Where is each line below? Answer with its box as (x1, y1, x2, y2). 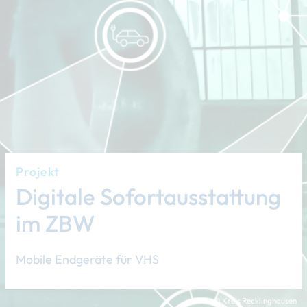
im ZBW (15, 209, 95, 238)
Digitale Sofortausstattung (15, 182, 281, 211)
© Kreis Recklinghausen (214, 295, 297, 306)
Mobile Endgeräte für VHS (15, 251, 159, 267)
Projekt (15, 164, 60, 180)
